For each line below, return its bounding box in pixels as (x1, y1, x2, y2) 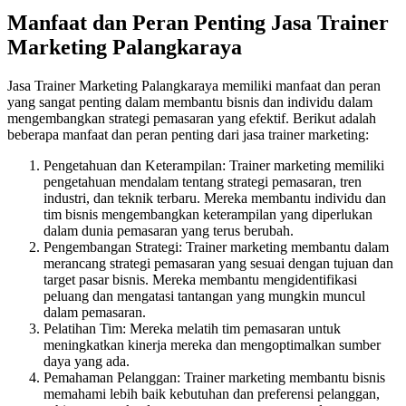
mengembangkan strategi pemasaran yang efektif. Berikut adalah (7, 111, 376, 127)
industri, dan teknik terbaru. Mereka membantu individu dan (43, 190, 386, 207)
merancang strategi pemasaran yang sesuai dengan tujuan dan (43, 256, 393, 272)
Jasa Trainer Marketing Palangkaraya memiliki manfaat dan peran (7, 78, 381, 94)
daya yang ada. (43, 353, 130, 370)
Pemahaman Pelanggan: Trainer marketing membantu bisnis (43, 370, 385, 386)
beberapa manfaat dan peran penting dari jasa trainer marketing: (7, 127, 369, 143)
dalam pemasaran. (43, 304, 146, 321)
